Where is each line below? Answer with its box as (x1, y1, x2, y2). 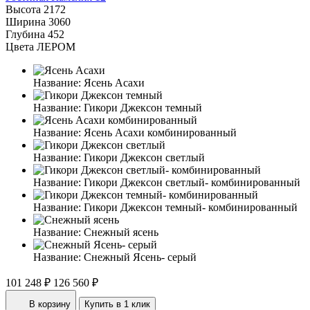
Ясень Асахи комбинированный (84, 126, 237, 138)
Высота (6, 3, 41, 15)
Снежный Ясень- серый (84, 250, 197, 263)
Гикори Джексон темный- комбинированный (84, 201, 298, 213)
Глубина (6, 28, 45, 40)
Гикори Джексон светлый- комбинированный (84, 176, 300, 188)
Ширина (6, 15, 46, 28)
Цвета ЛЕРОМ (6, 40, 75, 53)
